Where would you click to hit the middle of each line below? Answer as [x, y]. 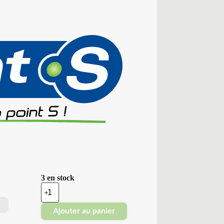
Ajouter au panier [84, 211]
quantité [53, 186]
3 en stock [57, 178]
